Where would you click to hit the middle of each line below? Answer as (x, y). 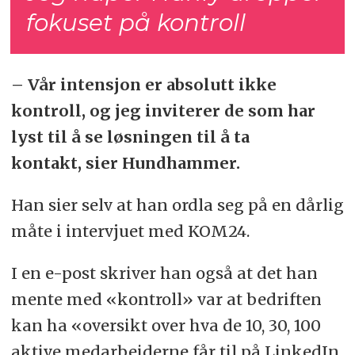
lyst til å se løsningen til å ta (130, 136)
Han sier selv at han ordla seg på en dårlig (177, 204)
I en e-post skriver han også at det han (164, 273)
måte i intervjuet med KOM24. (130, 231)
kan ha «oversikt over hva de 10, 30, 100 (166, 325)
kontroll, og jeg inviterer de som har (163, 110)
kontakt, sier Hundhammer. (125, 162)
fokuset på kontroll (136, 22)
